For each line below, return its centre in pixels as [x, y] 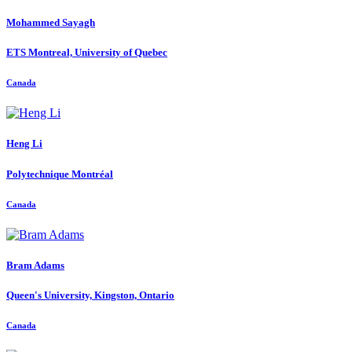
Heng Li [24, 144]
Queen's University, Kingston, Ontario [90, 295]
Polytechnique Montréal [60, 174]
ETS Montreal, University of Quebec [87, 52]
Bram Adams [35, 266]
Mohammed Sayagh [51, 22]
